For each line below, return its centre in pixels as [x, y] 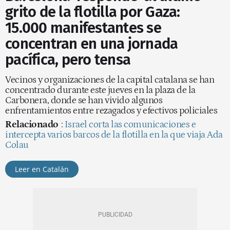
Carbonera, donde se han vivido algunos [84, 100]
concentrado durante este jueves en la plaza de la [100, 90]
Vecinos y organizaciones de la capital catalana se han [110, 80]
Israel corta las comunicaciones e [130, 124]
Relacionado [32, 124]
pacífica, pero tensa [68, 60]
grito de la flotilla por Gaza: [93, 12]
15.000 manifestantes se [83, 28]
